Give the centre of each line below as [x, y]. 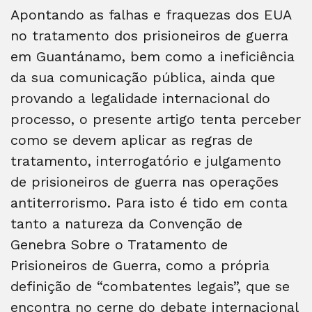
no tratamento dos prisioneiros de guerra [149, 35]
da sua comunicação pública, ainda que [143, 77]
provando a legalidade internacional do [140, 98]
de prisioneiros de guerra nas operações [145, 181]
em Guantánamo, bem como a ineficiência [153, 56]
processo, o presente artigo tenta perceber [156, 119]
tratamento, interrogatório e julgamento [146, 161]
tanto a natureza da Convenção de [126, 223]
